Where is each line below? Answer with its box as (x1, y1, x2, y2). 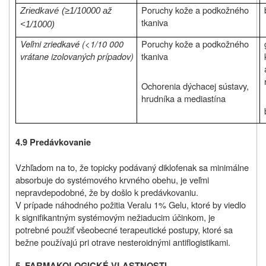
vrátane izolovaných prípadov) (20, 50, 134, 63)
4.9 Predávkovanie (15, 136, 91, 149)
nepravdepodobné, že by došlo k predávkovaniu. (15, 186, 198, 199)
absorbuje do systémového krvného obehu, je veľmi (15, 173, 209, 186)
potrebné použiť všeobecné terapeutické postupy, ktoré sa (15, 223, 233, 236)
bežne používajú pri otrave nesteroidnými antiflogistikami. (15, 236, 230, 249)
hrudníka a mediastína (141, 92, 226, 105)
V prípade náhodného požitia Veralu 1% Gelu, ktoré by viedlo (15, 198, 246, 211)
